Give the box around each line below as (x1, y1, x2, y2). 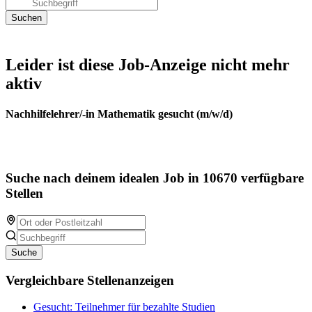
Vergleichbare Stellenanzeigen (6, 272, 174, 288)
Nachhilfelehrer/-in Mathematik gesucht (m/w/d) (6, 108, 233, 120)
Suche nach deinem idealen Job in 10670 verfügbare (6, 171, 304, 186)
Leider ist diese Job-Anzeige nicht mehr (6, 56, 290, 74)
